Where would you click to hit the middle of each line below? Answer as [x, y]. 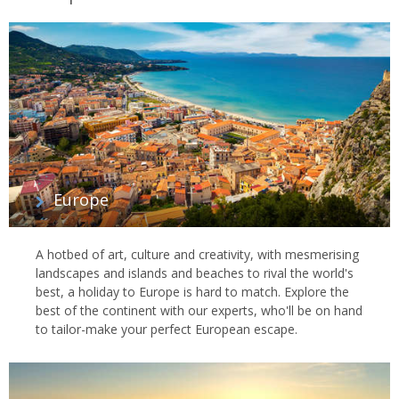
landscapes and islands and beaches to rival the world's [195, 273]
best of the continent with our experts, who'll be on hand [199, 311]
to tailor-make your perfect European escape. [167, 330]
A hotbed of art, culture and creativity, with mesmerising [197, 255]
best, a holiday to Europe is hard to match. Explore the [192, 292]
